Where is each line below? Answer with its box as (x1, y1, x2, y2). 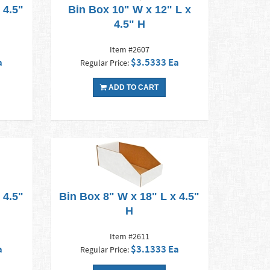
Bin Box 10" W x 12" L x (67, 4, 191, 16)
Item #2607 (109, 44, 149, 55)
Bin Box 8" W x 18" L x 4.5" (59, 190, 200, 203)
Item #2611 (109, 231, 149, 242)
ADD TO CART (107, 83, 159, 92)
